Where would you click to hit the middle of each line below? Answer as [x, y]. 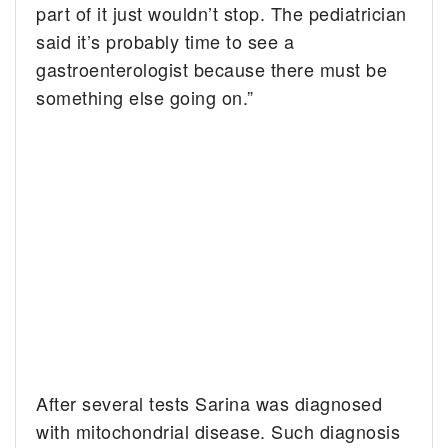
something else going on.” [145, 97]
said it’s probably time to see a [165, 41]
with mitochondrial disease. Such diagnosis [218, 431]
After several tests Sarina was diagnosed [209, 403]
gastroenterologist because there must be [212, 69]
